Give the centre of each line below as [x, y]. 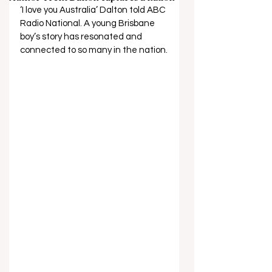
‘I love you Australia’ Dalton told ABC [94, 10]
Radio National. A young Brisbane [88, 23]
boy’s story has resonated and [82, 37]
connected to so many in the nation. [94, 50]
